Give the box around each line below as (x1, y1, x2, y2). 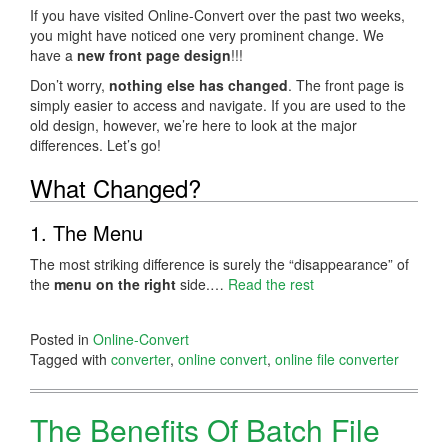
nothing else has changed (109, 75, 288, 96)
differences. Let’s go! (30, 135, 161, 156)
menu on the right (54, 274, 176, 295)
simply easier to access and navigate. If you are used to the (30, 95, 406, 116)
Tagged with (30, 349, 111, 370)
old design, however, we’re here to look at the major (30, 115, 357, 136)
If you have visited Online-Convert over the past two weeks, (30, 5, 405, 26)
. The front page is (288, 75, 404, 96)
